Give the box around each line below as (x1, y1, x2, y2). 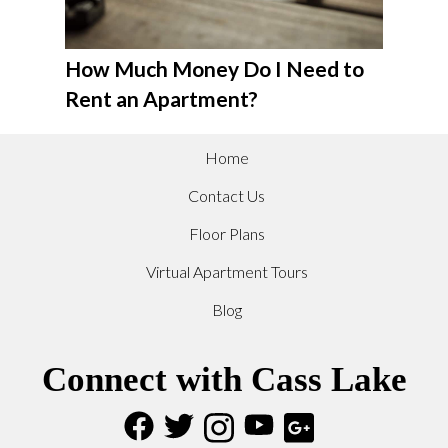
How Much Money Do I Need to (64, 56, 364, 82)
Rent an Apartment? (64, 86, 258, 112)
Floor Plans (188, 224, 265, 244)
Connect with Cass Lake (41, 360, 407, 400)
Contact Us (188, 186, 265, 206)
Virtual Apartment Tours (145, 262, 308, 282)
